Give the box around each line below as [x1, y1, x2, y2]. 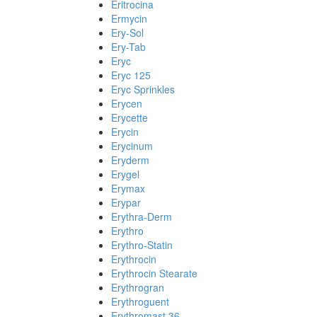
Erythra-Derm [111, 209, 172, 224]
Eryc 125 [111, 68, 151, 82]
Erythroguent [111, 294, 169, 309]
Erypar [111, 195, 141, 209]
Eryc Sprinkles [111, 82, 175, 96]
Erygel [111, 167, 139, 181]
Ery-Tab [111, 40, 146, 54]
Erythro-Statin [111, 238, 173, 252]
